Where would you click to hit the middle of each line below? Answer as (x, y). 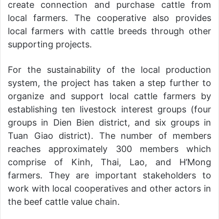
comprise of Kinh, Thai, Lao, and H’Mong (109, 162)
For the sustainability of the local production (109, 69)
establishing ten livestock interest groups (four (109, 109)
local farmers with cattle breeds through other (109, 31)
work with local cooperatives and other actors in (109, 188)
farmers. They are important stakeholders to (109, 175)
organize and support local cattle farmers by (109, 96)
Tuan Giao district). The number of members (109, 135)
